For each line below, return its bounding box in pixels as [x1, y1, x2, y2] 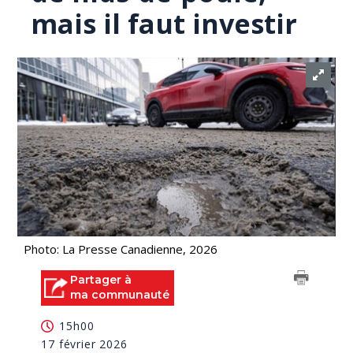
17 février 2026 [41, 336, 128, 351]
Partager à [70, 273, 132, 287]
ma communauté [70, 288, 170, 302]
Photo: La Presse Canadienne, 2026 [24, 241, 218, 257]
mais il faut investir [31, 6, 298, 42]
